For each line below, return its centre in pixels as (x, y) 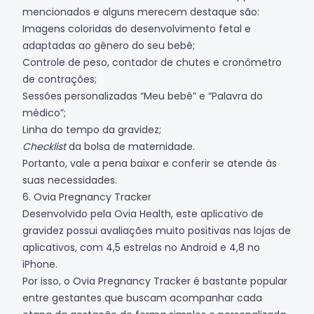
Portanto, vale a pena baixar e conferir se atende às (150, 163)
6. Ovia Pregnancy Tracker (87, 197)
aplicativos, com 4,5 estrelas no (101, 247)
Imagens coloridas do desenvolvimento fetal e (137, 28)
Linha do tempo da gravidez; (92, 129)
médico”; (44, 112)
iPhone (39, 264)
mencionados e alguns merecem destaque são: (141, 12)
